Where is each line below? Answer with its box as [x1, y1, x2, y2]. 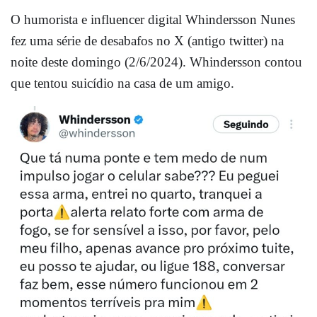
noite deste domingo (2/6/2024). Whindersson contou [11, 54, 302, 69]
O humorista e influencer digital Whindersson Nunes [11, 11, 295, 27]
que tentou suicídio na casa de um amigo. [11, 75, 234, 91]
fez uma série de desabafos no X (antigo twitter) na [11, 33, 284, 48]
